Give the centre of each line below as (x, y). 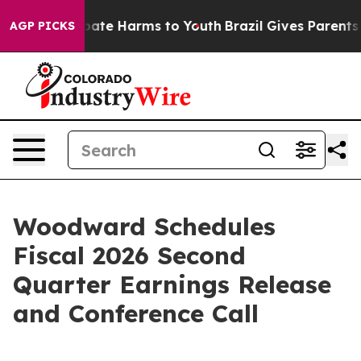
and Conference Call (136, 313)
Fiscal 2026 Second (129, 255)
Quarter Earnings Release (172, 284)
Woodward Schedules (144, 226)
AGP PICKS (42, 26)
